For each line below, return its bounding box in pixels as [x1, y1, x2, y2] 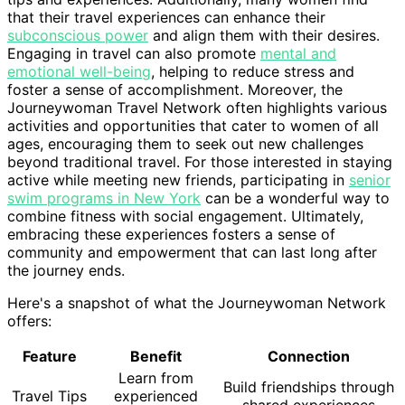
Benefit [129, 347, 182, 366]
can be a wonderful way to [201, 189, 390, 208]
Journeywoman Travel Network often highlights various [7, 99, 387, 118]
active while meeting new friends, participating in [7, 171, 349, 190]
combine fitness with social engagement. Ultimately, [7, 207, 363, 226]
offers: [7, 312, 52, 331]
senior [349, 171, 391, 190]
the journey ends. [7, 261, 125, 280]
